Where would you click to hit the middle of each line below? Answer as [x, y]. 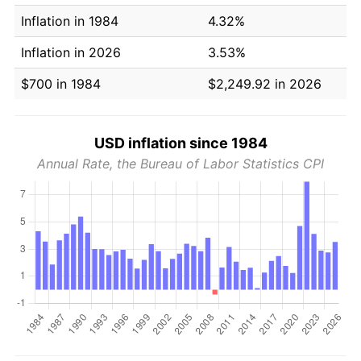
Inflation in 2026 [71, 52]
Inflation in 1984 [70, 21]
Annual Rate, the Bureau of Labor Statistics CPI [180, 163]
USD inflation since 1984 [180, 143]
